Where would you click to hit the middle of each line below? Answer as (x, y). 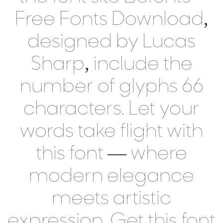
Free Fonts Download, (111, 20)
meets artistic (111, 199)
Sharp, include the (111, 65)
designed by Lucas (111, 43)
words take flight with (111, 132)
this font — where (111, 155)
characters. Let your (111, 110)
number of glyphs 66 (111, 87)
